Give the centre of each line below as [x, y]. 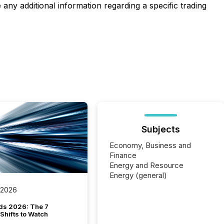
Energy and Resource [147, 165]
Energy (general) [138, 175]
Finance [123, 155]
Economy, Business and [150, 145]
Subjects [161, 129]
